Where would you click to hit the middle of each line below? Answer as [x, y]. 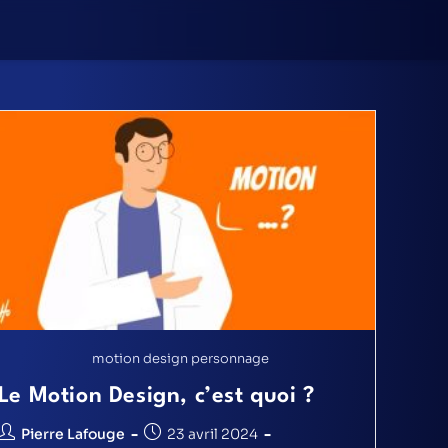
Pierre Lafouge [72, 433]
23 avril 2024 [212, 433]
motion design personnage [180, 358]
